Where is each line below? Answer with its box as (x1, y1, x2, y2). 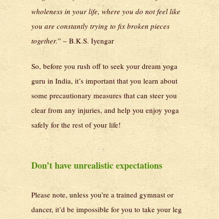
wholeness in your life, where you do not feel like (31, 6, 180, 16)
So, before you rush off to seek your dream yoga (31, 61, 177, 71)
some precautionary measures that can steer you (31, 90, 177, 101)
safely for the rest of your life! (31, 120, 121, 130)
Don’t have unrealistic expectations (31, 158, 162, 172)
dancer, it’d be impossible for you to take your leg (31, 204, 182, 214)
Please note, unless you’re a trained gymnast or (31, 189, 174, 199)
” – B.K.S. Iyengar (58, 35, 114, 45)
